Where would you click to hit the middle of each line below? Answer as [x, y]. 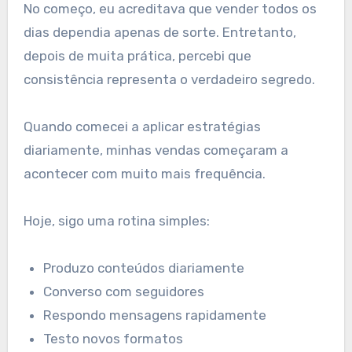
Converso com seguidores [124, 292]
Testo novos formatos [114, 339]
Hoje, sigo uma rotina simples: [116, 221]
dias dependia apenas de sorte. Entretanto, [159, 33]
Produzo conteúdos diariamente [144, 268]
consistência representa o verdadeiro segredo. [169, 80]
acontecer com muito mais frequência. [144, 174]
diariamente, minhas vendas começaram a [156, 150]
